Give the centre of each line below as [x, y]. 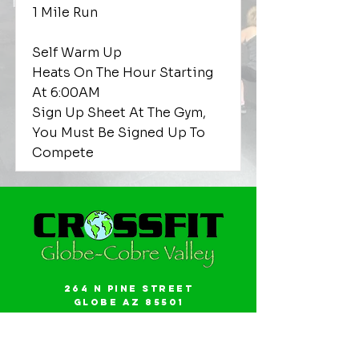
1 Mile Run [65, 12]
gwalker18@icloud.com [129, 329]
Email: [129, 316]
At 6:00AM [66, 93]
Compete [63, 153]
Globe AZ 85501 [129, 302]
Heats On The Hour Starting [123, 73]
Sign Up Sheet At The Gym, [119, 113]
